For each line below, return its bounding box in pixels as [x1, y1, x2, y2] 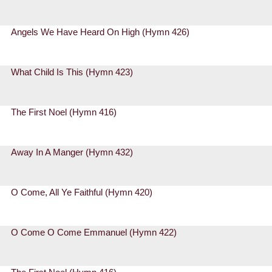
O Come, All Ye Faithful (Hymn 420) [11, 187, 153, 198]
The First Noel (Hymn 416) [11, 107, 117, 118]
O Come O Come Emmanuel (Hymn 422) [11, 227, 177, 238]
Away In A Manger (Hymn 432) [11, 147, 134, 158]
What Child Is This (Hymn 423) [11, 67, 134, 78]
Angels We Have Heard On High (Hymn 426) [11, 27, 190, 38]
